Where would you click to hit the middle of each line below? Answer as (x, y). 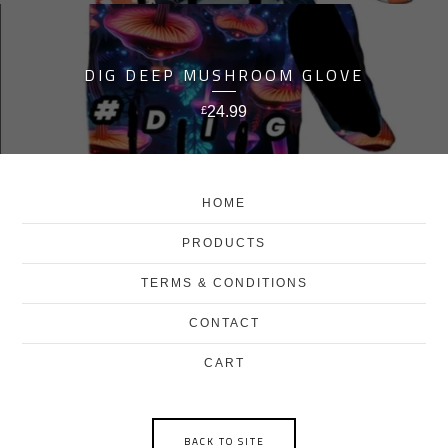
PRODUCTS (224, 243)
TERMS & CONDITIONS (224, 283)
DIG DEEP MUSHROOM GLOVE (224, 75)
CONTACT (224, 323)
